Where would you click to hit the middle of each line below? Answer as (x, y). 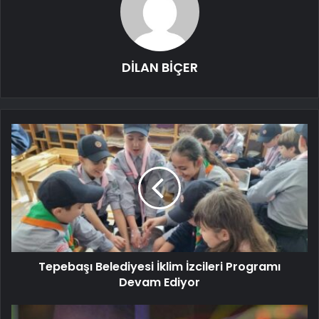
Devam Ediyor (159, 283)
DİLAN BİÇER (159, 68)
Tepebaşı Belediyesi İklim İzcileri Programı (159, 267)
